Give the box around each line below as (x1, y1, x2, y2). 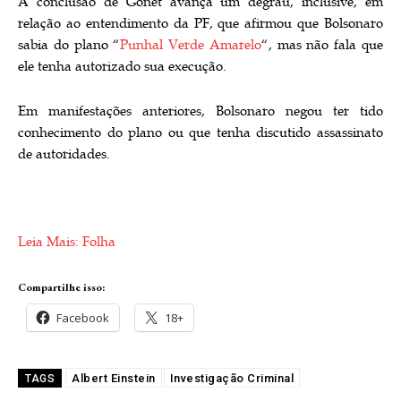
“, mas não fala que (260, 36, 384, 54)
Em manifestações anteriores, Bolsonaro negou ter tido (18, 102, 383, 120)
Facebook (56, 309, 109, 326)
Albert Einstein (72, 371, 156, 385)
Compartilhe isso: (18, 279, 105, 294)
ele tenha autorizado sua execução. (18, 57, 226, 75)
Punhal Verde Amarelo (120, 36, 261, 54)
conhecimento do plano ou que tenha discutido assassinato (18, 124, 383, 141)
